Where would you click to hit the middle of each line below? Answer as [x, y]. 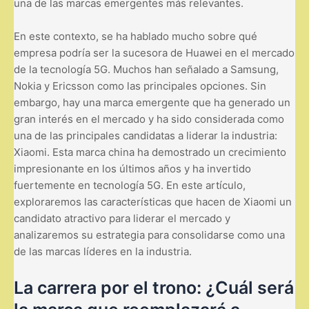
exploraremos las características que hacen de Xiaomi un [153, 201]
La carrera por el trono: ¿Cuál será [154, 287]
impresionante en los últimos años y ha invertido [132, 168]
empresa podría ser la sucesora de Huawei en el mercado [154, 52]
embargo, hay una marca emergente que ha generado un [152, 102]
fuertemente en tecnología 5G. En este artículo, [130, 185]
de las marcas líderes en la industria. [103, 251]
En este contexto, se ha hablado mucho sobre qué [136, 36]
